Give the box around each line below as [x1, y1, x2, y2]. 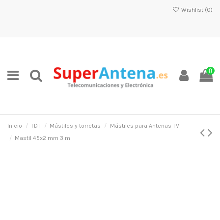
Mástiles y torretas [50, 122, 101, 129]
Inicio [7, 122, 22, 129]
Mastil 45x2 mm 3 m [15, 135, 71, 141]
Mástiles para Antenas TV [110, 122, 179, 129]
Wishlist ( [179, 6, 207, 13]
